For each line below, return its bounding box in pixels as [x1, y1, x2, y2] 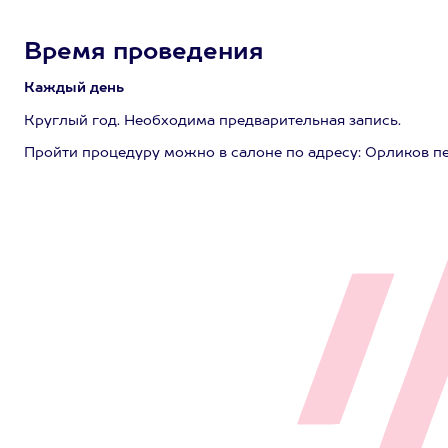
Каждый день [24, 81, 124, 95]
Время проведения [24, 41, 264, 65]
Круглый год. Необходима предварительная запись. [24, 114, 401, 128]
